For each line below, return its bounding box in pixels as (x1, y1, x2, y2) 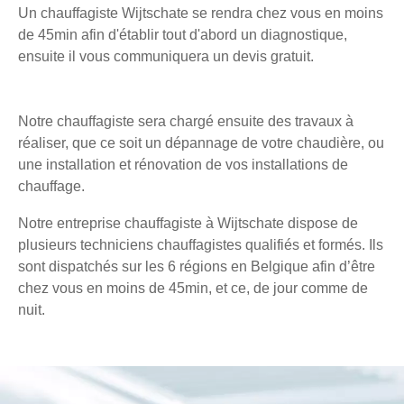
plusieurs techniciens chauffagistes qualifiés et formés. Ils (18, 237, 383, 253)
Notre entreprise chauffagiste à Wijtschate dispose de (18, 216, 358, 232)
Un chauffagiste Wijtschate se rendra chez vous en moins (18, 5, 383, 22)
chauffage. (18, 179, 85, 195)
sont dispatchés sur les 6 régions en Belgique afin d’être (18, 259, 375, 275)
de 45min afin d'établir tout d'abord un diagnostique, (18, 27, 347, 43)
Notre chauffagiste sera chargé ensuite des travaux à (18, 114, 353, 130)
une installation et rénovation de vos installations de (18, 157, 348, 173)
